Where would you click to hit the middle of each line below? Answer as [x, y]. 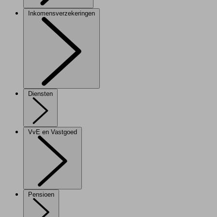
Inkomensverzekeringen [62, 14]
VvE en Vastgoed [53, 132]
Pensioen [41, 195]
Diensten [40, 94]
